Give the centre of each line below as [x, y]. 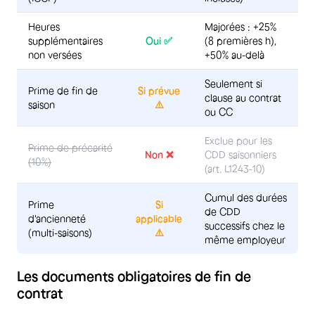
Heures [44, 26]
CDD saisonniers [240, 154]
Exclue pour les [238, 140]
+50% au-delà [234, 54]
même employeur [245, 239]
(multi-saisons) [60, 232]
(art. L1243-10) [235, 168]
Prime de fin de [63, 90]
